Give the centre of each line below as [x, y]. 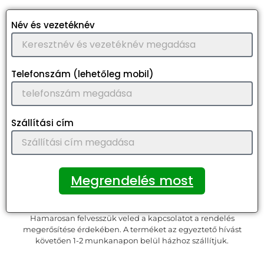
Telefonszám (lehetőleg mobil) [82, 74]
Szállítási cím [42, 123]
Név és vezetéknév [53, 25]
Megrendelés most [132, 181]
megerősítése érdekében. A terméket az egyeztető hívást [132, 230]
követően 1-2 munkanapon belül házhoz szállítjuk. [132, 241]
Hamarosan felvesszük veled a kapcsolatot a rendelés [132, 218]
